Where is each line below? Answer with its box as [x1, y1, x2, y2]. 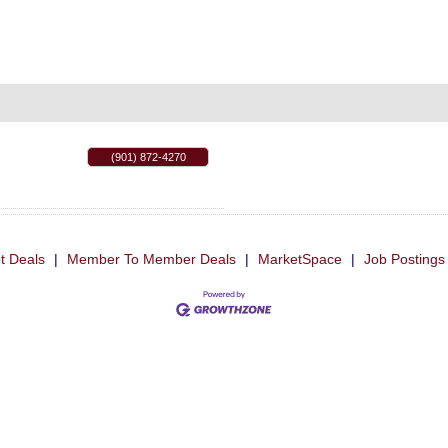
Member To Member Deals [66, 251, 236, 268]
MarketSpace [257, 251, 342, 268]
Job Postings [363, 251, 445, 268]
